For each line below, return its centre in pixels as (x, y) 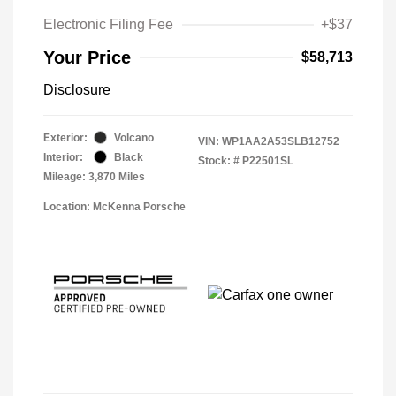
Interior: (63, 157)
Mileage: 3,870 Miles (94, 176)
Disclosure (77, 89)
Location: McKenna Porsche (114, 206)
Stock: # (219, 160)
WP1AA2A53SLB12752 (281, 141)
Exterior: (65, 137)
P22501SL (268, 160)
